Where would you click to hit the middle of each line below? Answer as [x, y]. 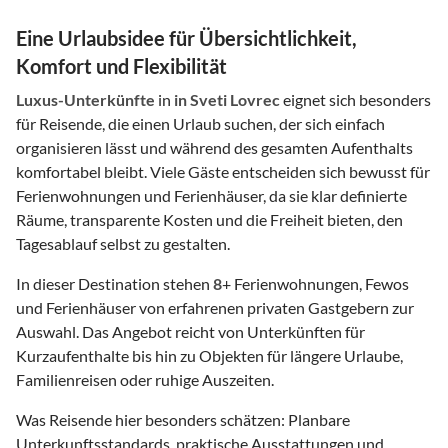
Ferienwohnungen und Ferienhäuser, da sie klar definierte [211, 195]
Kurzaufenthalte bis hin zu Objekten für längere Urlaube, [209, 355]
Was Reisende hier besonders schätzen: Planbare [183, 419]
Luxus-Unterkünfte [85, 99]
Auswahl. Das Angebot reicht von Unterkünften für [190, 331]
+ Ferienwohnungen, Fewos [315, 283]
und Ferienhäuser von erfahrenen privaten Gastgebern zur [215, 307]
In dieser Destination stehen [114, 283]
